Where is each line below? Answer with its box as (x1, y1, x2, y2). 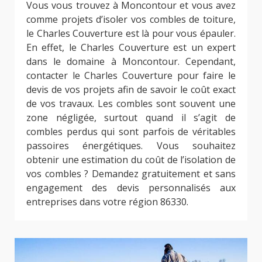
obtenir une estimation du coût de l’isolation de (26, 153, 236, 167)
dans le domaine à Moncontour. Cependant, (26, 55, 236, 68)
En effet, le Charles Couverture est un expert (26, 41, 236, 54)
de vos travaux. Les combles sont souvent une (26, 97, 236, 111)
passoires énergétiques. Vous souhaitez (26, 139, 236, 153)
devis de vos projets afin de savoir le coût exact (26, 83, 236, 96)
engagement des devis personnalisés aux (26, 181, 236, 195)
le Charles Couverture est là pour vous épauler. (26, 27, 236, 40)
